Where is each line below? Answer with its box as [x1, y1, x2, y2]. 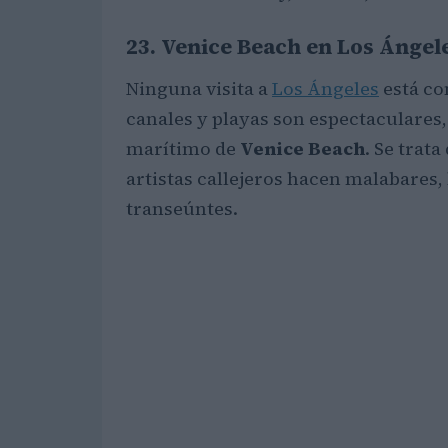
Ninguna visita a [126, 75, 272, 101]
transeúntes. [126, 195, 238, 221]
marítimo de [126, 135, 240, 161]
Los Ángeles [272, 75, 379, 101]
